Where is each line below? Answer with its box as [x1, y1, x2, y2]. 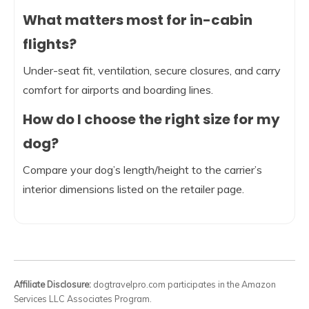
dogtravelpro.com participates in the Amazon [91, 279, 276, 290]
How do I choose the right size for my [23, 110, 280, 130]
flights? [23, 34, 77, 54]
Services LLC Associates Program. [14, 293, 152, 305]
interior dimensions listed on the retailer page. [23, 182, 244, 197]
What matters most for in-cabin [23, 10, 252, 30]
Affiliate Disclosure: [14, 279, 91, 290]
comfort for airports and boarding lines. [23, 83, 213, 97]
